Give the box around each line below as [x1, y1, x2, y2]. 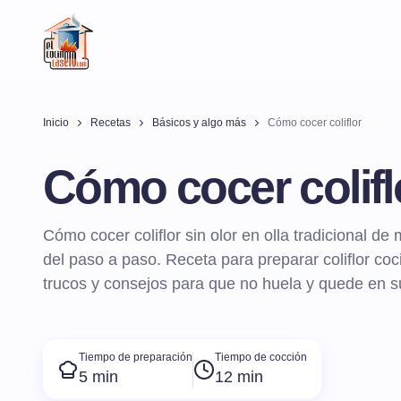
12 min [215, 368, 263, 387]
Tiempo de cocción [215, 351, 307, 364]
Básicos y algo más [152, 116, 246, 129]
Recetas [90, 116, 131, 129]
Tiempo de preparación [79, 351, 192, 364]
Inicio [43, 116, 69, 129]
